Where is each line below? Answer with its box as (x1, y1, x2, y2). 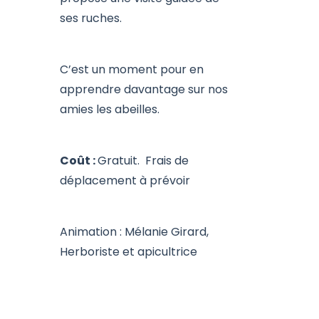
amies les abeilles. (60, 105, 159, 116)
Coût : (60, 156, 98, 167)
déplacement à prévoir (60, 176, 190, 187)
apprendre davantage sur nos (60, 85, 228, 96)
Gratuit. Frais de (98, 156, 189, 167)
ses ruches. (60, 14, 122, 25)
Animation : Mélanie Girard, (60, 227, 209, 239)
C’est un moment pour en (60, 65, 204, 76)
